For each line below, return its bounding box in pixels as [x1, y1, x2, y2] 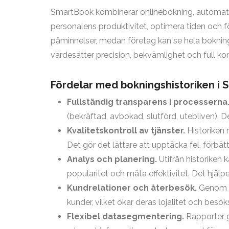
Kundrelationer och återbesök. [67, 182, 197, 193]
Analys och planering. [67, 154, 157, 164]
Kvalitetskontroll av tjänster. [67, 125, 185, 135]
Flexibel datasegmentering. [67, 211, 184, 221]
